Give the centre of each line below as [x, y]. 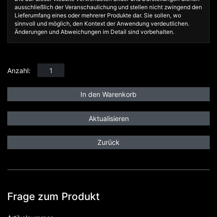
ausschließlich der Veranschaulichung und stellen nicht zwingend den [108, 7]
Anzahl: [19, 70]
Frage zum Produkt [54, 197]
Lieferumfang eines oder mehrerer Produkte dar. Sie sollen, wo [98, 15]
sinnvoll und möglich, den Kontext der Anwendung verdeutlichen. [102, 23]
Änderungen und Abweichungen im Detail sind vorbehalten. [94, 31]
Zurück [108, 142]
